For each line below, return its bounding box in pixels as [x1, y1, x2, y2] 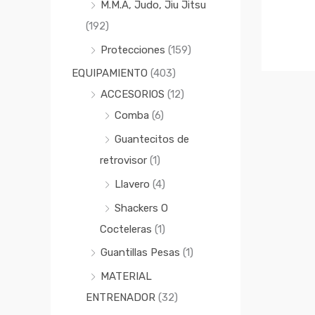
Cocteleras [100, 222, 152, 236]
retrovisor [100, 154, 147, 167]
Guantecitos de [115, 133, 189, 146]
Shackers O [115, 201, 168, 214]
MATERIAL [101, 270, 152, 283]
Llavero [115, 177, 150, 191]
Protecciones [101, 43, 165, 56]
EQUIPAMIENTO [72, 67, 148, 80]
